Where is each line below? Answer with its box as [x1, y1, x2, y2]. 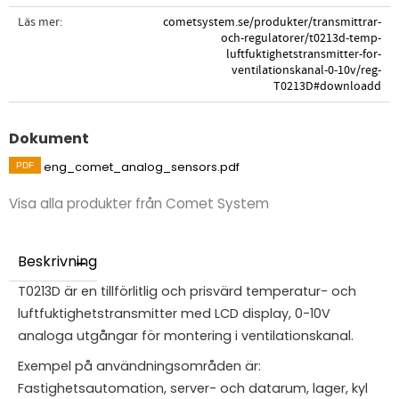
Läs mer [18, 12, 60, 30]
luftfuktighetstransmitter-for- [225, 45, 381, 62]
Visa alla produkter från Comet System [9, 193, 269, 213]
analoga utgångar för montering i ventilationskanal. [18, 327, 354, 346]
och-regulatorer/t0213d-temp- [220, 28, 381, 46]
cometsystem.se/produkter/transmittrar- [162, 12, 381, 30]
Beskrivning [18, 250, 97, 272]
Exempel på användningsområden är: [18, 356, 261, 375]
